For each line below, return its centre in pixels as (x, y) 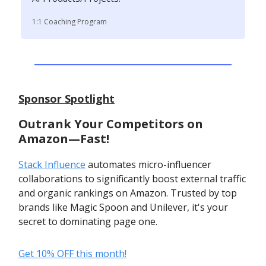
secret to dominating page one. (88, 221)
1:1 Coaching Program (69, 22)
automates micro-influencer (148, 164)
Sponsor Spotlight (66, 99)
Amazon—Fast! (64, 139)
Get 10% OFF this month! (72, 254)
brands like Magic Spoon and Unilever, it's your (123, 207)
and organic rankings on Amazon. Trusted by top (128, 193)
